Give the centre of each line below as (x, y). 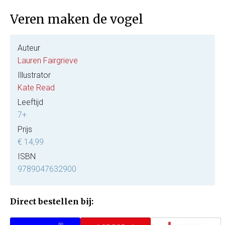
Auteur (29, 48)
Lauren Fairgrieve (48, 60)
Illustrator (34, 75)
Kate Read (36, 87)
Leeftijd (30, 102)
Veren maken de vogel (77, 19)
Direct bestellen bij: (52, 201)
